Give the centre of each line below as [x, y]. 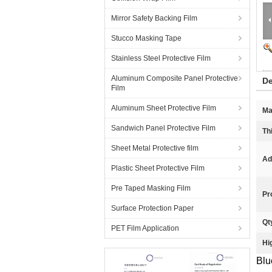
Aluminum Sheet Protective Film [164, 108]
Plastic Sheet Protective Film [158, 168]
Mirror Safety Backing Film [154, 18]
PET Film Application [145, 228]
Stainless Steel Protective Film [161, 58]
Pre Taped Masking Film [151, 188]
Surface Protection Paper [152, 208]
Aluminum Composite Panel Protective [175, 78]
